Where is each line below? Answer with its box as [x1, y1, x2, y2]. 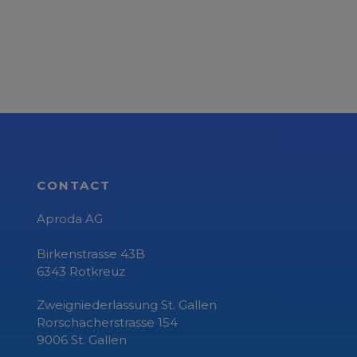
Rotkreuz [69, 264, 125, 279]
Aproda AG [37, 211, 103, 226]
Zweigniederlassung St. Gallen [37, 297, 217, 312]
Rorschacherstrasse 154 [37, 315, 178, 330]
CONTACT [37, 178, 111, 193]
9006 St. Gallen [37, 332, 127, 347]
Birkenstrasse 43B [37, 246, 145, 261]
